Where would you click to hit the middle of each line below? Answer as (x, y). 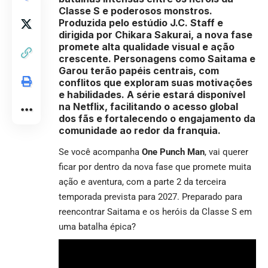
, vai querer (226, 152)
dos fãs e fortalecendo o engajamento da (157, 118)
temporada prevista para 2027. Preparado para (150, 197)
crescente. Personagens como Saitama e (157, 58)
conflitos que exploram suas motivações (156, 82)
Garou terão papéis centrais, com (139, 70)
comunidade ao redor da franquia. (140, 130)
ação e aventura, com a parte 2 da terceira (142, 182)
